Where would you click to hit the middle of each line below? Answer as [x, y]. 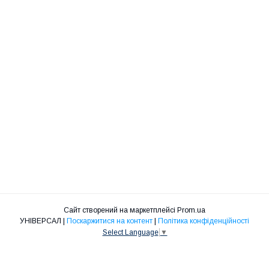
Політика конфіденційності [204, 221]
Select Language [130, 233]
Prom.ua [191, 210]
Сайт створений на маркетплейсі [120, 210]
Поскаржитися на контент [110, 221]
